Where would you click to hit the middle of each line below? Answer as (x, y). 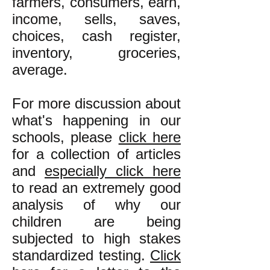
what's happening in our (96, 120)
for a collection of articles (96, 154)
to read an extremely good (96, 188)
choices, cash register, (96, 36)
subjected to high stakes (96, 238)
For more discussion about (96, 103)
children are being (96, 221)
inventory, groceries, (96, 53)
